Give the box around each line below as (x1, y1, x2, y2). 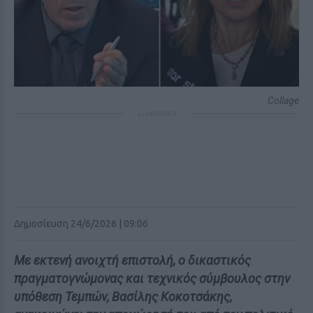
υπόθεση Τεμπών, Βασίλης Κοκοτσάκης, (14, 289, 232, 304)
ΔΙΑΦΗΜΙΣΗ (136, 108, 177, 118)
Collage (268, 95, 299, 106)
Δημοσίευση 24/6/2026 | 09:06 (14, 218, 148, 229)
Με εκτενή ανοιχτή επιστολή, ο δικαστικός (14, 253, 251, 268)
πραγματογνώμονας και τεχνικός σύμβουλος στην (14, 271, 290, 286)
